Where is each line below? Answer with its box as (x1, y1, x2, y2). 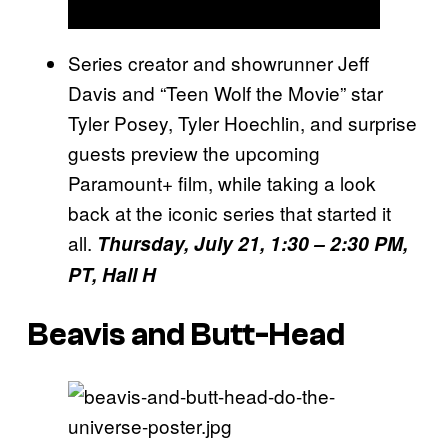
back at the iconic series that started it (68, 198, 391, 226)
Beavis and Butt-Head (28, 317, 345, 354)
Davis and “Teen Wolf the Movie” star (68, 78, 383, 106)
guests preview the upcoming (68, 138, 320, 166)
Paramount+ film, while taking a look (68, 168, 376, 196)
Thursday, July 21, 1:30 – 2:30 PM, (97, 229, 408, 257)
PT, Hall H (68, 260, 156, 288)
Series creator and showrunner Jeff (68, 48, 369, 76)
